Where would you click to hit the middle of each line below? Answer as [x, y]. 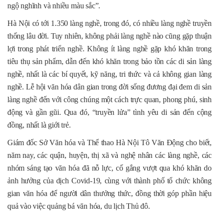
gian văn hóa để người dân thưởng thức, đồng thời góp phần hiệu [109, 194]
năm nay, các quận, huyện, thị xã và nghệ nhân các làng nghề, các [109, 155]
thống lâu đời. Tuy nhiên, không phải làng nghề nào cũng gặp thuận [109, 36]
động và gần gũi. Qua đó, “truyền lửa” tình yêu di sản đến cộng [109, 112]
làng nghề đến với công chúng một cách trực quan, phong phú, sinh [109, 100]
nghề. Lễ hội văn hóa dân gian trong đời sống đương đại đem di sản [109, 87]
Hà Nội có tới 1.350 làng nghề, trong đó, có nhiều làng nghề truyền [109, 23]
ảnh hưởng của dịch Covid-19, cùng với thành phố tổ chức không [109, 181]
